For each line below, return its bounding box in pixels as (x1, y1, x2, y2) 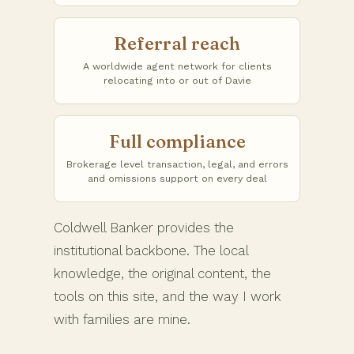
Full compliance (108, 130, 246, 153)
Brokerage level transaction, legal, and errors (66, 157, 288, 170)
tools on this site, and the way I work (54, 288, 281, 304)
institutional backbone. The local (54, 242, 248, 258)
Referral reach (114, 32, 240, 55)
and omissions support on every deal (87, 171, 267, 184)
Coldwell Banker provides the (54, 219, 234, 235)
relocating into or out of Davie (103, 73, 251, 86)
